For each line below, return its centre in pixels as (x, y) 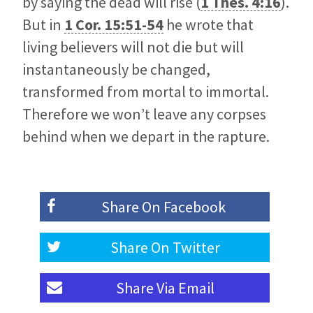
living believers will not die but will (133, 47)
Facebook (194, 207)
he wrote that (209, 25)
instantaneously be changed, (116, 70)
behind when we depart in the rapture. (146, 137)
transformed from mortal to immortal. (146, 92)
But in (43, 25)
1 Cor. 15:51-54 (114, 25)
